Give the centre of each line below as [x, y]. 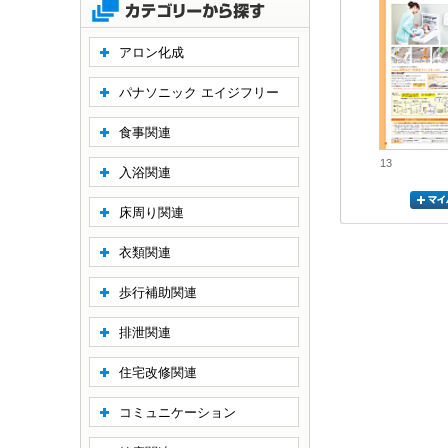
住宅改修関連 [158, 372]
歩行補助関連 [158, 292]
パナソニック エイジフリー [199, 92]
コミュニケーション [177, 412]
